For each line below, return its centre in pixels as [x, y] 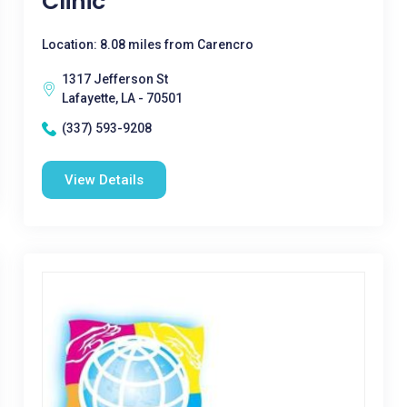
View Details [104, 180]
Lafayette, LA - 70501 [122, 98]
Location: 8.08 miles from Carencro [147, 45]
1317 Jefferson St [114, 79]
